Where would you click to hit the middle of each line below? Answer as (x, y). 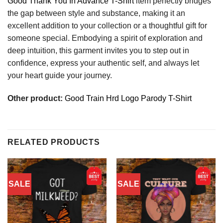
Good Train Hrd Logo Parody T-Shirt (128, 98)
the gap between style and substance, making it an (96, 13)
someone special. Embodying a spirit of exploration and (105, 38)
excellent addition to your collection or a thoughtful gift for (107, 25)
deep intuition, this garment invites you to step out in (98, 50)
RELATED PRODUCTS (54, 142)
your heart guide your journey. (60, 75)
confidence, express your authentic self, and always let (103, 63)
